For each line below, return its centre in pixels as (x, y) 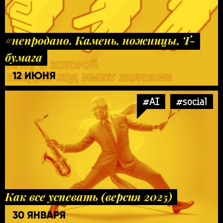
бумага (24, 57)
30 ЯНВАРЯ (39, 215)
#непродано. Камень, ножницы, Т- (100, 40)
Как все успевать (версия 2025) (89, 196)
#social (192, 101)
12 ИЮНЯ (34, 75)
